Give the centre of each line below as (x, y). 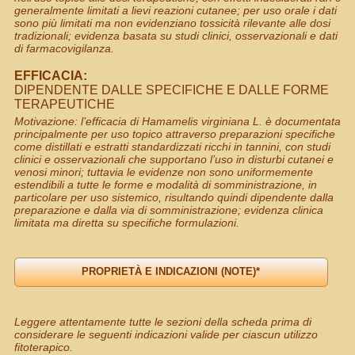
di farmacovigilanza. (64, 48)
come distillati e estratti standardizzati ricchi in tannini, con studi (172, 146)
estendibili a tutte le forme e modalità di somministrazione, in (165, 184)
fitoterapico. (43, 347)
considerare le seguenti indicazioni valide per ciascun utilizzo (166, 334)
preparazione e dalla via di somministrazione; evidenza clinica (168, 210)
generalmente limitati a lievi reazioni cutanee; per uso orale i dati (175, 10)
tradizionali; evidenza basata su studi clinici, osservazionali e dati (176, 35)
